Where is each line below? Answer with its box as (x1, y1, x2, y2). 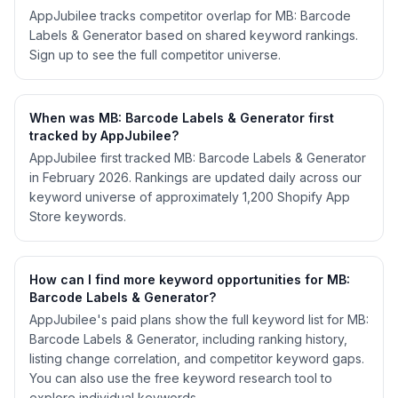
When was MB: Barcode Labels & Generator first (29, 110, 334, 125)
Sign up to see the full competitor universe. (29, 47, 281, 62)
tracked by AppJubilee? (29, 128, 179, 143)
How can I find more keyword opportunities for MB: (29, 272, 350, 287)
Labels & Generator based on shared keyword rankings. (29, 28, 358, 43)
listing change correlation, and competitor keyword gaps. (29, 351, 364, 366)
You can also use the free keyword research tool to (29, 370, 332, 386)
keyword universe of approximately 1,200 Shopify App (29, 189, 350, 204)
